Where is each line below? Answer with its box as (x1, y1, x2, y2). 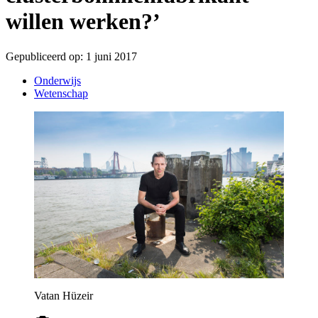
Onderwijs (34, 74, 81, 87)
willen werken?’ (6, 9, 160, 35)
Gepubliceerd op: (6, 50, 83, 62)
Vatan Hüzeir (34, 289, 93, 302)
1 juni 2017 (86, 50, 137, 62)
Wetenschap (34, 87, 88, 99)
